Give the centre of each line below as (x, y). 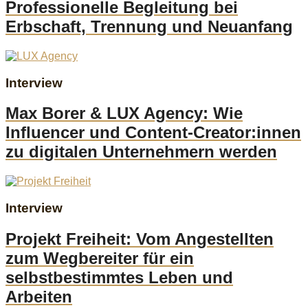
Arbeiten (39, 296)
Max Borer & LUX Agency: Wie (124, 113)
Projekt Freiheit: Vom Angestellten (140, 239)
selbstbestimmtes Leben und (119, 277)
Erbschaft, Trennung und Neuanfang (149, 26)
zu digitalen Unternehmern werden (141, 152)
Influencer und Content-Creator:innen (153, 133)
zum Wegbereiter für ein (100, 258)
